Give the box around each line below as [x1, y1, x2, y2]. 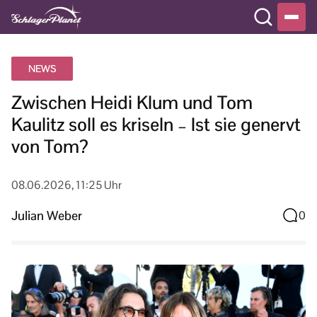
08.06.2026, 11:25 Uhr [11, 178, 122, 192]
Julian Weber [11, 207, 82, 224]
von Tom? [11, 134, 88, 158]
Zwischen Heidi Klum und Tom [11, 91, 253, 115]
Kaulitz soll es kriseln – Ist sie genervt [11, 113, 301, 137]
